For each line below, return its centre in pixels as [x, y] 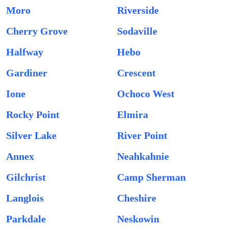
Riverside [138, 10]
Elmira [133, 115]
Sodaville [137, 31]
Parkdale [26, 219]
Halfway [25, 52]
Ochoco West [146, 94]
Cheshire [137, 198]
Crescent [136, 73]
